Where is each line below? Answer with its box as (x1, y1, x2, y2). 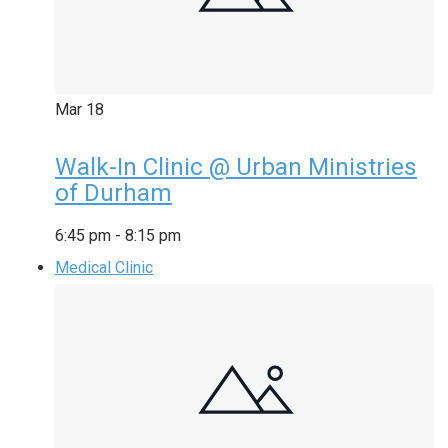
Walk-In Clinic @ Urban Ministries (55, 152, 417, 181)
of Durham (55, 178, 172, 207)
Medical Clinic (55, 257, 153, 277)
